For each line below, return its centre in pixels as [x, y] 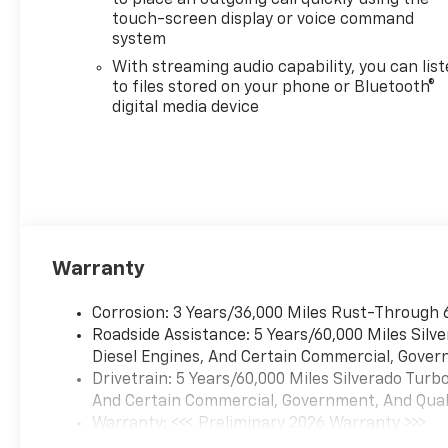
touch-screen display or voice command [263, 19]
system [139, 39]
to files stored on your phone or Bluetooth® [274, 87]
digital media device [186, 107]
